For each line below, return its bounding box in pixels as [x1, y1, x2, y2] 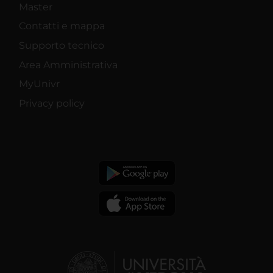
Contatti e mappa [19, 20, 105, 32]
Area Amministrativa [19, 58, 118, 71]
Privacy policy [19, 97, 85, 109]
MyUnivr [19, 78, 60, 90]
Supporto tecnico [19, 40, 104, 52]
